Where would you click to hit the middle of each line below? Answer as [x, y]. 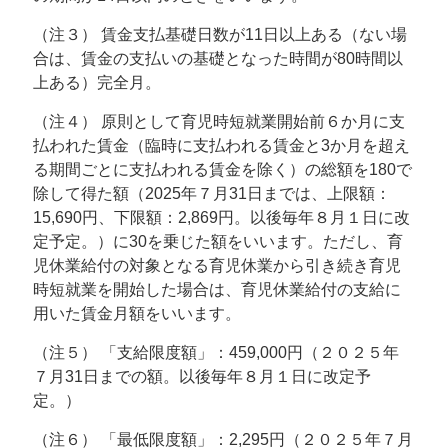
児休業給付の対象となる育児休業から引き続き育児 [217, 265]
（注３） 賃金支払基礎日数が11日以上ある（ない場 [220, 34]
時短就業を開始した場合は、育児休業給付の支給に [217, 289]
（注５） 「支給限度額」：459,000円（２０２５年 [216, 352]
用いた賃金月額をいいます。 [137, 313]
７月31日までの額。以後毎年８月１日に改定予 [202, 376]
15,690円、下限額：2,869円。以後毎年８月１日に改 [222, 217]
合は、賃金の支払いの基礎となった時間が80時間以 [218, 58]
